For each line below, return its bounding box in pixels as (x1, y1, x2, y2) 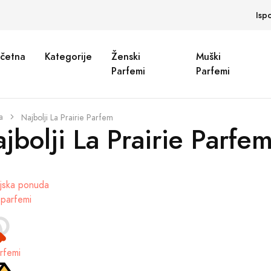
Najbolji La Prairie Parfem (21, 112, 113, 123)
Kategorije (45, 50, 93, 64)
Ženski (111, 50, 141, 64)
